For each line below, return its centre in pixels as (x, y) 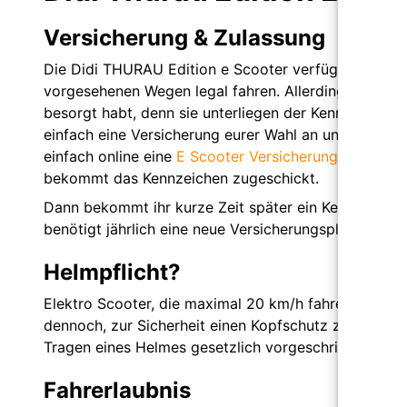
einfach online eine (110, 156)
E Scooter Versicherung (257, 156)
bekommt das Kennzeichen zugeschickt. (181, 178)
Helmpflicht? (112, 272)
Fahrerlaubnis (117, 390)
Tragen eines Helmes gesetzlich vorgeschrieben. (209, 347)
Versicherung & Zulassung (184, 37)
